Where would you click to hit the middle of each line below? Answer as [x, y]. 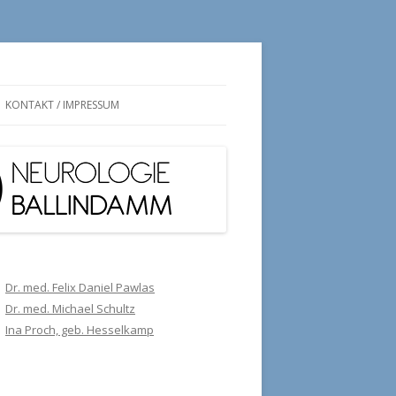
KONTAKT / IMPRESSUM [62, 105]
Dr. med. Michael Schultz [70, 308]
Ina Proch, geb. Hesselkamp [80, 330]
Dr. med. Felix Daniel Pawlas [80, 287]
